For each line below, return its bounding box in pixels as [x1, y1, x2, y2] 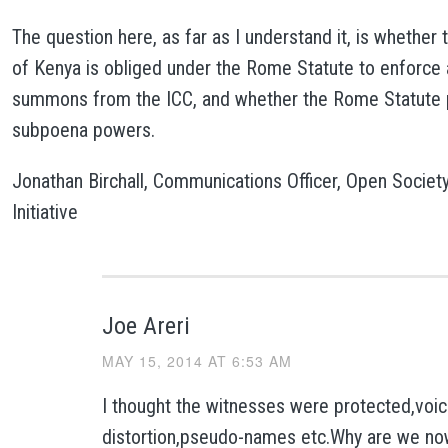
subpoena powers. [11, 117, 155, 142]
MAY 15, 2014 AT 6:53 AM [101, 351, 292, 372]
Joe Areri [101, 312, 190, 341]
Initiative [11, 199, 78, 224]
